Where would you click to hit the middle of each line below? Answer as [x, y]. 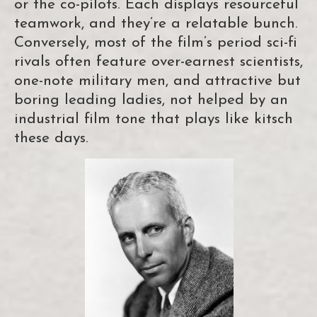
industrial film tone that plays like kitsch [154, 120]
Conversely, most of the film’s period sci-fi [156, 43]
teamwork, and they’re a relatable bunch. [156, 24]
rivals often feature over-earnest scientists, [158, 62]
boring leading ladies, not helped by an [151, 100]
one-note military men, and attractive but [157, 81]
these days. [51, 139]
